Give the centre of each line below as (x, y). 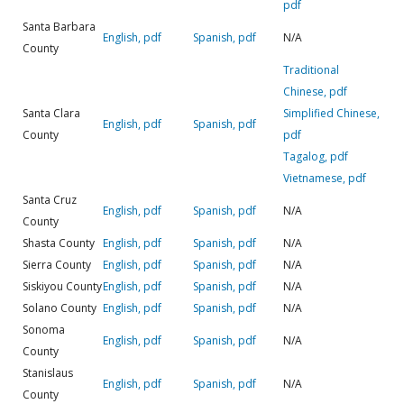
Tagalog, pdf (316, 156)
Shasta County (59, 243)
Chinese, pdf (315, 91)
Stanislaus (48, 372)
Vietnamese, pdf (325, 178)
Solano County (60, 308)
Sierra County (57, 264)
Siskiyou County (62, 286)
